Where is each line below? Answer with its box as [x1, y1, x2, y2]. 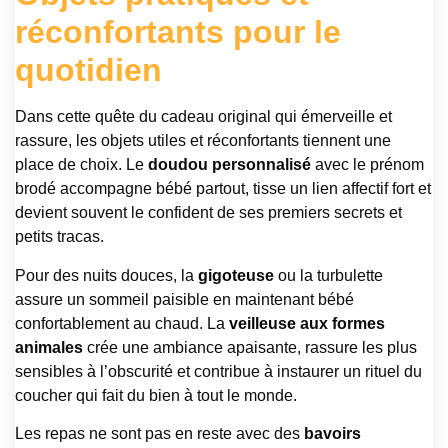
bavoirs [304, 425, 361, 443]
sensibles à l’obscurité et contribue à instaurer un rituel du [15, 362, 422, 380]
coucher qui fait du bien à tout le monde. [15, 386, 297, 404]
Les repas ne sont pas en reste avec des [15, 425, 304, 443]
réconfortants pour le [15, 14, 341, 51]
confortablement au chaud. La [15, 314, 229, 332]
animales [15, 338, 83, 356]
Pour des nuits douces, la [15, 266, 198, 284]
